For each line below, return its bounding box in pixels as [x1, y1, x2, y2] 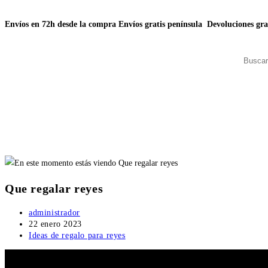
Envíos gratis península [118, 20, 207, 29]
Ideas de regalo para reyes [29, 230, 126, 240]
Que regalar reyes [5, 182, 103, 196]
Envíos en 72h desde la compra [5, 20, 118, 29]
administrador [29, 208, 80, 217]
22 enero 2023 [29, 219, 82, 229]
